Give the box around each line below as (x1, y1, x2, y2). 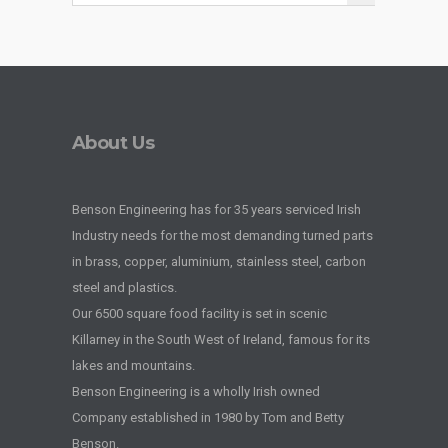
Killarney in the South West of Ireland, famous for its (71, 331, 370, 347)
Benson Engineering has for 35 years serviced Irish (71, 201, 361, 217)
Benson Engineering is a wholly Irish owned (71, 383, 320, 399)
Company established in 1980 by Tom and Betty (71, 409, 344, 425)
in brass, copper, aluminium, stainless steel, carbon (71, 253, 366, 269)
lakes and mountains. (71, 357, 195, 373)
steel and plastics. (71, 279, 177, 295)
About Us (71, 131, 155, 154)
